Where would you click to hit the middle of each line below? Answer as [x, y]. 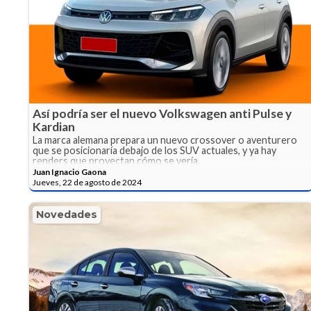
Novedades [67, 215]
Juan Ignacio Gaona [69, 172]
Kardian [54, 127]
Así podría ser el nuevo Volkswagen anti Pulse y [162, 114]
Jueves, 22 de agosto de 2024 [87, 183]
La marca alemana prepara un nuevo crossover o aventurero [165, 140]
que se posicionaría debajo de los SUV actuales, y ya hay [154, 151]
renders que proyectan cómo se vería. [116, 161]
